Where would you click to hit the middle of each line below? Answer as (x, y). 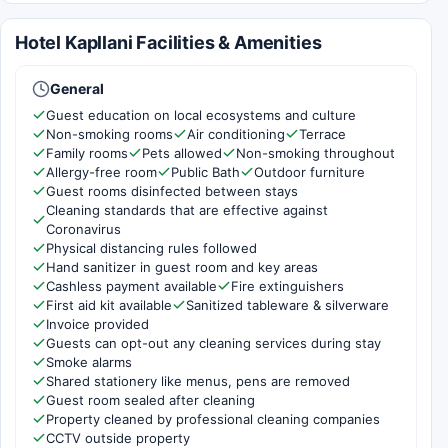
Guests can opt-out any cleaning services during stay (213, 342)
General (77, 88)
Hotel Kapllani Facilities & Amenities (168, 42)
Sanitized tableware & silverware (287, 304)
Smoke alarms (89, 361)
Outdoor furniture (309, 171)
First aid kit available (109, 304)
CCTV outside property (118, 437)
